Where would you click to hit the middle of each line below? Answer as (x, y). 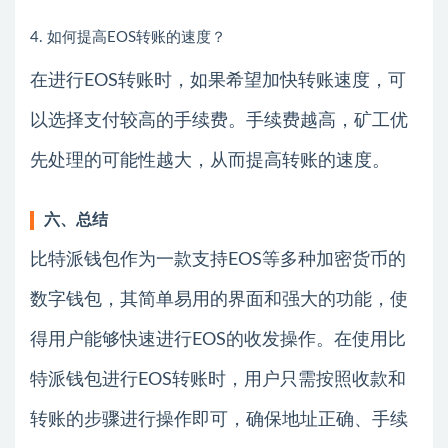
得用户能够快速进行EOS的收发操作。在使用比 (218, 339)
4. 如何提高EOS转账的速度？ (128, 37)
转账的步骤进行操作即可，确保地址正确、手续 (219, 419)
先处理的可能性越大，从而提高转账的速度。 (210, 160)
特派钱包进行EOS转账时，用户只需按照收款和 (218, 379)
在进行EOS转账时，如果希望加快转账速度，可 (218, 80)
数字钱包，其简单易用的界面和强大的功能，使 (219, 299)
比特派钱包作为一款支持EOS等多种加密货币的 (218, 259)
